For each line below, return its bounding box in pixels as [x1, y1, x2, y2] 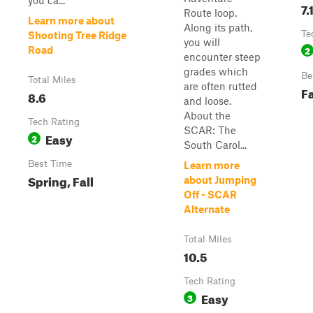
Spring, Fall [28, 170, 94, 189]
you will [184, 36, 220, 48]
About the [184, 109, 231, 122]
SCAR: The [184, 124, 236, 136]
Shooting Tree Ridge [28, 29, 126, 41]
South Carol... [184, 138, 247, 151]
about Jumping [184, 173, 256, 186]
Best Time [28, 158, 72, 169]
